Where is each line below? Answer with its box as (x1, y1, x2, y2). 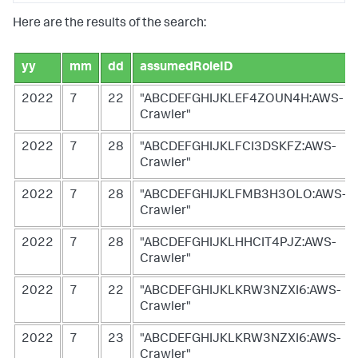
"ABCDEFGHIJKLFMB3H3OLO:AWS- (140, 189, 346, 202)
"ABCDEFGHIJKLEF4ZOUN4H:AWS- (140, 93, 343, 106)
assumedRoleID (140, 61, 233, 74)
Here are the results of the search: (13, 17, 206, 30)
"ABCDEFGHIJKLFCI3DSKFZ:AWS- (140, 141, 336, 154)
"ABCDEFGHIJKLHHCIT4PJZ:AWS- (140, 237, 336, 250)
